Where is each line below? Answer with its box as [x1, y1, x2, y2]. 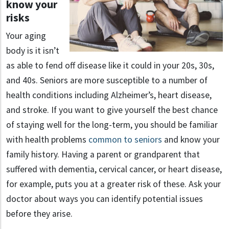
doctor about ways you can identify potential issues [6, 193, 203, 205]
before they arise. [6, 208, 73, 220]
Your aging [6, 30, 46, 42]
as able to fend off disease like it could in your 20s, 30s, [6, 60, 214, 72]
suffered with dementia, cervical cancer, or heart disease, [6, 164, 222, 175]
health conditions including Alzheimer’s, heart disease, [6, 89, 212, 101]
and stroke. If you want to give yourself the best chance [6, 104, 218, 116]
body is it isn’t [6, 45, 59, 57]
